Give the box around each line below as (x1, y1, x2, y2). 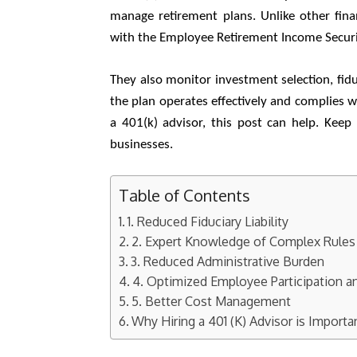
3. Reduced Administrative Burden (131, 253, 325, 270)
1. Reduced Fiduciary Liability (127, 213, 289, 230)
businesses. (110, 138, 176, 152)
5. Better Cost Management (131, 292, 292, 310)
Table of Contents (119, 185, 250, 206)
